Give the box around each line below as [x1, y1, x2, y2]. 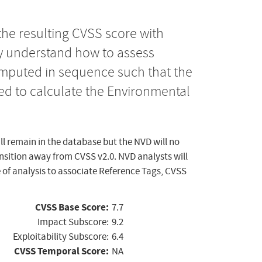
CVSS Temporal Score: [14, 244, 109, 258]
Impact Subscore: [37, 216, 109, 229]
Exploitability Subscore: [13, 230, 109, 243]
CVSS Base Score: [35, 201, 109, 215]
